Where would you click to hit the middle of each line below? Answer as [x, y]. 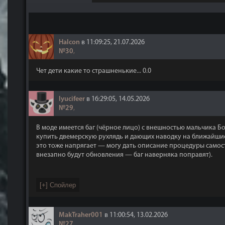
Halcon [69, 42]
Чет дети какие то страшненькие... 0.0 [94, 71]
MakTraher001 [81, 215]
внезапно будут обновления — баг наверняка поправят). [124, 155]
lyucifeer [72, 99]
